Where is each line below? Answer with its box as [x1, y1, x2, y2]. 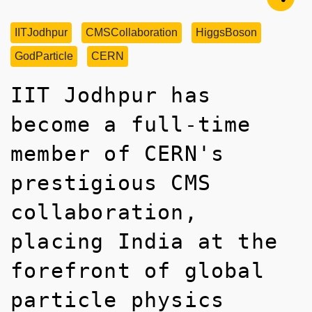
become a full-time [10, 111, 251, 136]
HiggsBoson [196, 26, 257, 38]
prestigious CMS [10, 170, 211, 195]
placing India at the [10, 228, 279, 253]
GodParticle [15, 49, 73, 62]
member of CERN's [10, 141, 225, 166]
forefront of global [10, 258, 265, 283]
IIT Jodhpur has [10, 82, 211, 107]
